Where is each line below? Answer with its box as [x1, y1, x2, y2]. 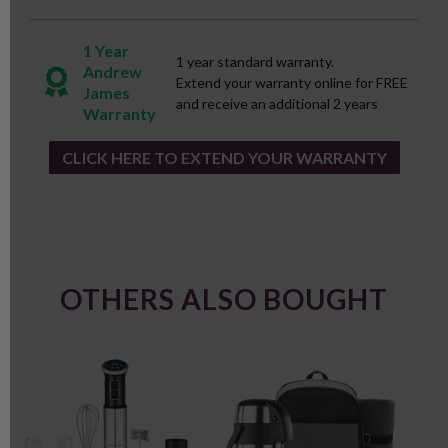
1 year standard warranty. [176, 53, 334, 70]
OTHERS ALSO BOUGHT [60, 281, 388, 316]
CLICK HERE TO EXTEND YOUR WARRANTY [61, 147, 387, 167]
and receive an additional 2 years [176, 95, 378, 112]
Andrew [83, 62, 142, 81]
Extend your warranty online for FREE [176, 74, 408, 91]
